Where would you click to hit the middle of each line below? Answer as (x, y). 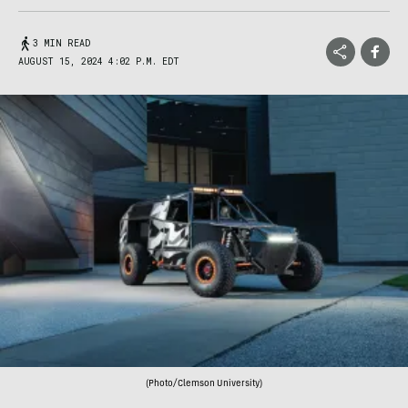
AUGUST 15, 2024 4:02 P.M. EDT (99, 61)
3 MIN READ (61, 43)
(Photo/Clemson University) (204, 384)
